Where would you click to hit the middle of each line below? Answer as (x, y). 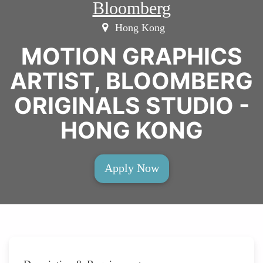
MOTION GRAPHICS (131, 56)
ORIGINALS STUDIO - (131, 105)
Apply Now (131, 168)
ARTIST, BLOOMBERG (131, 80)
